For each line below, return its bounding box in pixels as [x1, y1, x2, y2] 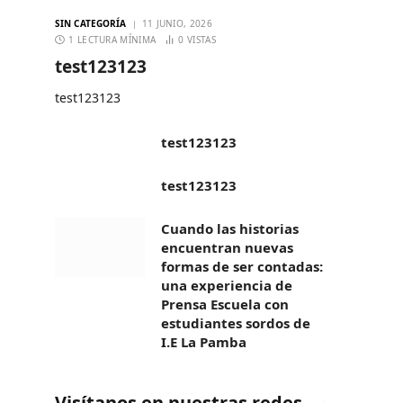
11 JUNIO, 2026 [141, 16, 212, 30]
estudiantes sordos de [161, 313, 310, 332]
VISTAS [187, 32, 216, 46]
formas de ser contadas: [161, 256, 323, 275]
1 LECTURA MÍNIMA [68, 32, 157, 46]
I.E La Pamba [161, 332, 246, 351]
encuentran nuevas [161, 237, 293, 256]
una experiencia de [161, 275, 292, 294]
